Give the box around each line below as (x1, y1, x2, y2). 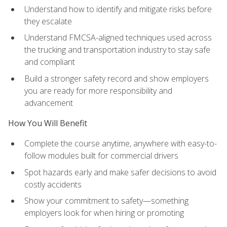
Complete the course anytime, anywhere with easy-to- (24, 138, 217, 149)
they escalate (24, 15, 72, 27)
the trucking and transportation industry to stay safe (24, 44, 210, 56)
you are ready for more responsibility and (24, 85, 172, 96)
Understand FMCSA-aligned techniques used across (24, 32, 212, 44)
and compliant (24, 56, 75, 68)
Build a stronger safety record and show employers (24, 72, 209, 84)
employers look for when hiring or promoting (24, 207, 184, 219)
